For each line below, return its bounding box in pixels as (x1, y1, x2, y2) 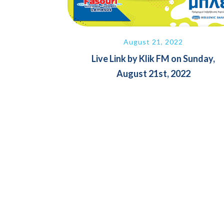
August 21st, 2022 (116, 67, 190, 79)
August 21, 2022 (123, 37, 183, 46)
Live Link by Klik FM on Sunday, (91, 52, 215, 64)
